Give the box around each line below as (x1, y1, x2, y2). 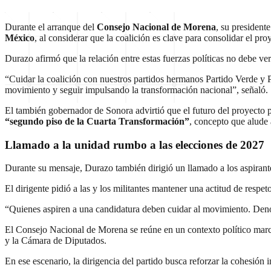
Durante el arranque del (5, 22, 97, 32)
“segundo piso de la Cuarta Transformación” (5, 116, 189, 126)
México (5, 33, 34, 43)
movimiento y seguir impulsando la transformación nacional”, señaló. (5, 85, 268, 95)
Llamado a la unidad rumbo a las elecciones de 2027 (5, 138, 264, 151)
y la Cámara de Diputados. (5, 235, 106, 246)
